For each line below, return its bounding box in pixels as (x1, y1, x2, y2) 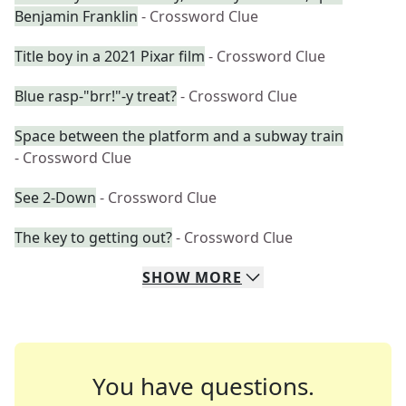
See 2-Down (14, 188, 96, 208)
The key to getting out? (14, 227, 172, 247)
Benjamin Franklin (14, 6, 138, 26)
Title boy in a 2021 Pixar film (14, 46, 205, 66)
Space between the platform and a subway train (14, 126, 343, 146)
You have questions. (92, 370, 314, 402)
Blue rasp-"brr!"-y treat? (14, 86, 177, 106)
